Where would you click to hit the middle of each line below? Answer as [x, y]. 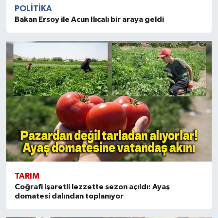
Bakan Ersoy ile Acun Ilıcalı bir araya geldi [89, 20]
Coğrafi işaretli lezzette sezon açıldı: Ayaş [92, 187]
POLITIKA [33, 9]
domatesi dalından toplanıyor [69, 196]
